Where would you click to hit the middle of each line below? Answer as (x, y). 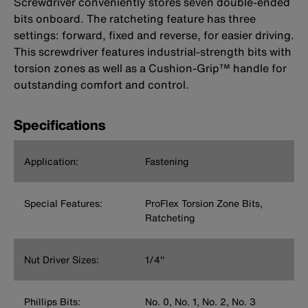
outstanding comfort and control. (101, 85)
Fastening (166, 162)
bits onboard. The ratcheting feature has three (135, 19)
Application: (51, 162)
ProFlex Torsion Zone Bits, (203, 203)
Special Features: (63, 203)
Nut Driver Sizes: (62, 260)
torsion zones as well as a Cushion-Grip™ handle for (150, 68)
